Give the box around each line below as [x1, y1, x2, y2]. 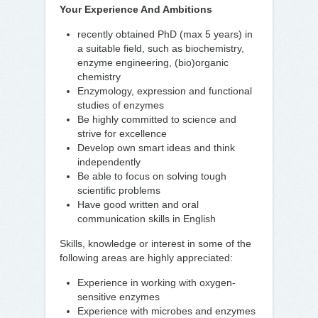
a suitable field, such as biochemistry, [77, 43, 244, 54]
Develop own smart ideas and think [77, 142, 235, 153]
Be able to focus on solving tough [77, 170, 226, 182]
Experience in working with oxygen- [77, 277, 236, 288]
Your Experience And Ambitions [60, 4, 212, 15]
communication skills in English [77, 213, 216, 224]
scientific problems [77, 185, 160, 196]
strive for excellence [77, 128, 167, 139]
